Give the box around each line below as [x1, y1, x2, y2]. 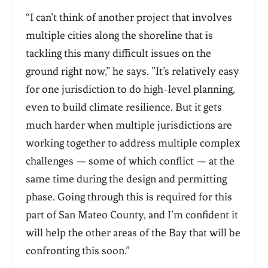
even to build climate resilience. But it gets [25, 100, 222, 114]
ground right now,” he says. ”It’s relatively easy [25, 64, 239, 78]
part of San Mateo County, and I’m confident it [25, 208, 238, 221]
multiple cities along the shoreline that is [25, 28, 213, 42]
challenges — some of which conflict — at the [25, 154, 234, 167]
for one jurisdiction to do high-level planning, [25, 82, 235, 96]
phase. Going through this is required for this [25, 190, 232, 203]
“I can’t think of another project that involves [25, 10, 232, 24]
